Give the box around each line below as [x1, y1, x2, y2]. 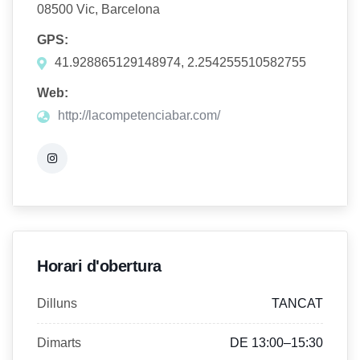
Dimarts [37, 336, 81, 350]
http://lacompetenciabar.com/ [58, 108, 220, 123]
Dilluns [37, 297, 77, 311]
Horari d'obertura [37, 257, 162, 276]
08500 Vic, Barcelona [37, 2, 160, 17]
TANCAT [272, 297, 323, 311]
